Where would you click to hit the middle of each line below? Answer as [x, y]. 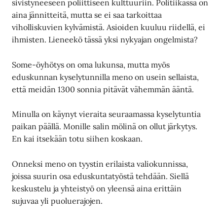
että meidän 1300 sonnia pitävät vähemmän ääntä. [104, 89]
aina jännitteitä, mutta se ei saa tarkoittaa [87, 15]
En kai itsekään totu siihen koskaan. [78, 139]
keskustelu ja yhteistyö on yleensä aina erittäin [97, 188]
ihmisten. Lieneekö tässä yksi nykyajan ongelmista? [105, 40]
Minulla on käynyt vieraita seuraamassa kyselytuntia [107, 114]
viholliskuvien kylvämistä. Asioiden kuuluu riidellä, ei [109, 27]
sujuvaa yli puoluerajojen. [58, 201]
